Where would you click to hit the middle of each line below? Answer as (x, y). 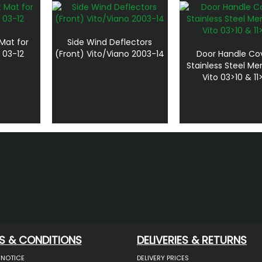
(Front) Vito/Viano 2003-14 (110, 54)
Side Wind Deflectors (110, 42)
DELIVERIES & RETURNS (192, 240)
